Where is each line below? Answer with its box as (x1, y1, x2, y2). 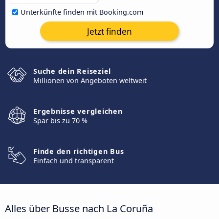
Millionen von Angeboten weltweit (33, 76, 147, 85)
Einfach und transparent (33, 156, 114, 165)
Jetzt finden (87, 25, 132, 37)
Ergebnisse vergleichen (33, 107, 123, 116)
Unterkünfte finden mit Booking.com (21, 7, 143, 17)
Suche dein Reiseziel (33, 66, 111, 76)
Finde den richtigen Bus (33, 147, 124, 156)
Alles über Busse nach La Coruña (5, 201, 153, 215)
